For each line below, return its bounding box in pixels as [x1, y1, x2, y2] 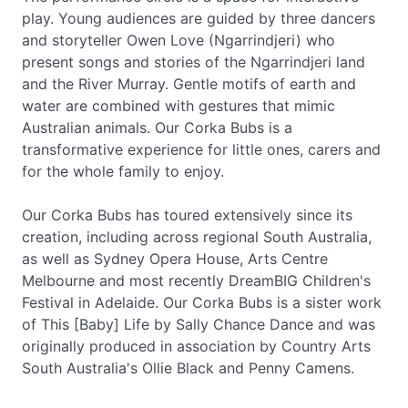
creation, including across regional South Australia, [22, 228, 372, 246]
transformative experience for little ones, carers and [22, 140, 381, 158]
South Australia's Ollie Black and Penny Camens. [22, 359, 354, 377]
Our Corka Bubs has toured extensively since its [22, 206, 352, 224]
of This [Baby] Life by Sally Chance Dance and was [22, 315, 375, 333]
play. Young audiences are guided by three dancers [22, 9, 375, 27]
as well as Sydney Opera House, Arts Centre [22, 250, 328, 268]
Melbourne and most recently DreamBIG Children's [22, 271, 371, 290]
